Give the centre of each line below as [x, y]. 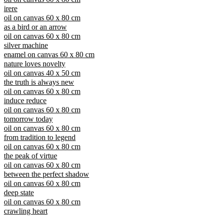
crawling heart [26, 211]
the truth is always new [39, 82]
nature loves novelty [35, 64]
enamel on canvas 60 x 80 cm [49, 55]
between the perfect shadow [46, 174]
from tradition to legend [40, 138]
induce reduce [25, 101]
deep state [19, 193]
